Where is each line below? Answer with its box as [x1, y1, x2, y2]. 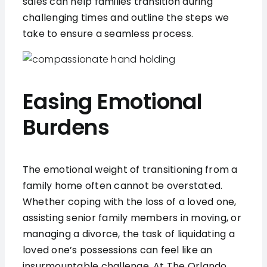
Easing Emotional [22, 86, 203, 117]
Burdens [22, 112, 110, 143]
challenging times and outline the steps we [22, 11, 229, 25]
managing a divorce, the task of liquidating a [22, 227, 235, 241]
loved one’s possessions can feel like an [22, 243, 213, 257]
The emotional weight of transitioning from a [22, 163, 238, 177]
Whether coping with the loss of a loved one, [22, 195, 237, 209]
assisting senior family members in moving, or [22, 211, 241, 225]
